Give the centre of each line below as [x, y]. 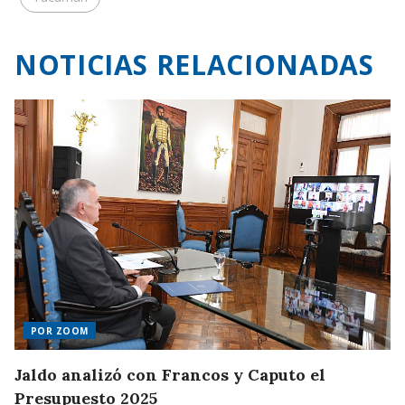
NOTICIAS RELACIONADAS [194, 65]
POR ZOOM [60, 331]
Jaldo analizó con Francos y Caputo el [170, 375]
